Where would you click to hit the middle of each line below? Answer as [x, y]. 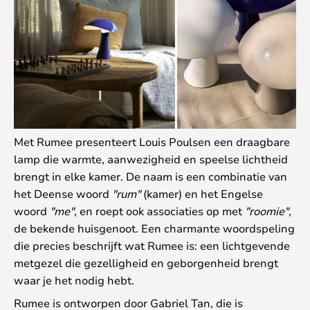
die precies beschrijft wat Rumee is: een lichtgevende [152, 245]
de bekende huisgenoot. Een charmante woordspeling [154, 228]
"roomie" [267, 210]
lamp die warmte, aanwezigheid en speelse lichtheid [151, 158]
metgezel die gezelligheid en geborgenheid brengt [146, 262]
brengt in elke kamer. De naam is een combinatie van [151, 176]
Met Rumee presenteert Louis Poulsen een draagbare [152, 141]
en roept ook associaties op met [161, 210]
